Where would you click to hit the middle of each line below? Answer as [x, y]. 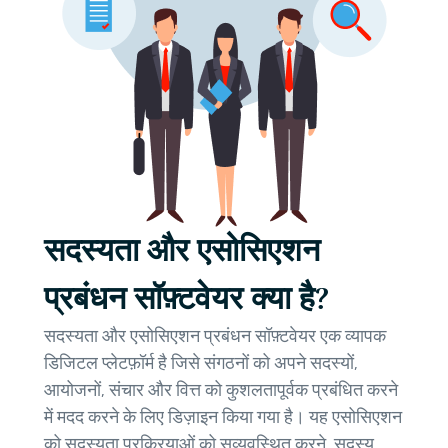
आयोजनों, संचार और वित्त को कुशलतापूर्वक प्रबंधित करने [221, 390]
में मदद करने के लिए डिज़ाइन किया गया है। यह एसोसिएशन [223, 417]
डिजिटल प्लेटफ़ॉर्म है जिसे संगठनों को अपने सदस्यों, [201, 363]
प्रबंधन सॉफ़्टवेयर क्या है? [186, 299]
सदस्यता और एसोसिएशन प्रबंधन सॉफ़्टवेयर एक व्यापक [215, 336]
